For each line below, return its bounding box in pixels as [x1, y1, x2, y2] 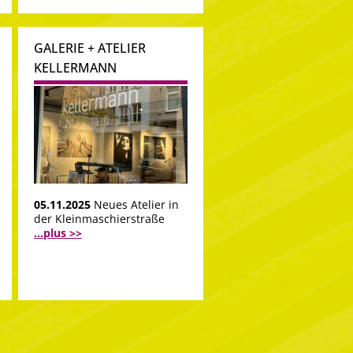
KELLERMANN [34, 58, 117, 76]
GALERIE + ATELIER [34, 39, 146, 57]
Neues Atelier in [94, 197, 179, 213]
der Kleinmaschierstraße [34, 211, 165, 227]
